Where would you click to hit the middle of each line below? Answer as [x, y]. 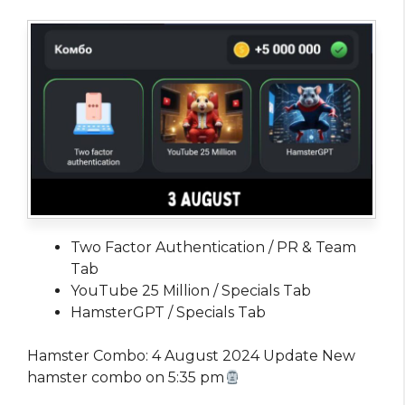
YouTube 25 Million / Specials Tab [191, 291]
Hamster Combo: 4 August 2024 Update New [191, 356]
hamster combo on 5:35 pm [126, 378]
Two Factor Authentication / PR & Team [213, 248]
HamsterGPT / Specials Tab [168, 313]
